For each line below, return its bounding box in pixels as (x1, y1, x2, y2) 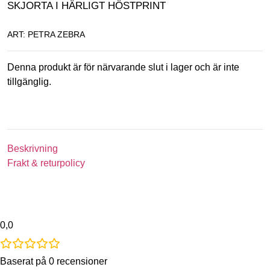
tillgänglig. (7, 76, 51, 87)
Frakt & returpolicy (7, 158, 85, 169)
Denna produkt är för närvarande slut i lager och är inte (7, 61, 239, 72)
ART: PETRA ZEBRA (7, 29, 85, 39)
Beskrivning (7, 143, 58, 154)
